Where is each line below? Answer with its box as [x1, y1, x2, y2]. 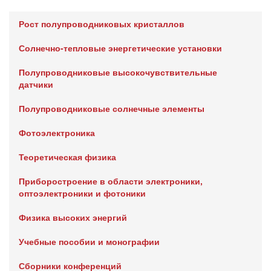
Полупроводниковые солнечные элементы [19, 102, 204, 114]
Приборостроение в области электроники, [19, 175, 203, 187]
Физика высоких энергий [19, 211, 127, 223]
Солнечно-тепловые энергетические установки [19, 42, 222, 54]
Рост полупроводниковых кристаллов [19, 18, 184, 30]
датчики [19, 78, 53, 90]
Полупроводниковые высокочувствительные [19, 66, 217, 78]
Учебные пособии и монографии [19, 235, 160, 247]
